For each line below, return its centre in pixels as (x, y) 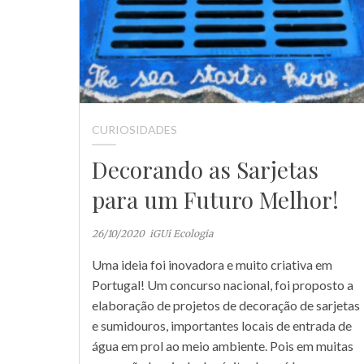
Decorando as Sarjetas (205, 170)
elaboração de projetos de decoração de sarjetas (226, 305)
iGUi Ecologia (181, 234)
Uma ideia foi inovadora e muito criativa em (212, 265)
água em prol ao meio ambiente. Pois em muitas (223, 346)
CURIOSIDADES (134, 130)
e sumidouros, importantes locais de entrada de (222, 326)
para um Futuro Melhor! (215, 200)
